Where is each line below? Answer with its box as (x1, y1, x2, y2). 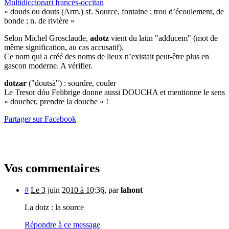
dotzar (4, 78, 27, 87)
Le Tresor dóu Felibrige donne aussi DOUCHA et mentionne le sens (4, 87, 225, 97)
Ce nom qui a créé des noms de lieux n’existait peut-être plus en (4, 52, 209, 61)
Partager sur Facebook (4, 114, 76, 123)
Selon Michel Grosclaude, (4, 33, 90, 42)
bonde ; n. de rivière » (4, 16, 75, 25)
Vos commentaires (4, 161, 100, 175)
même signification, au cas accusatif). (4, 42, 124, 52)
